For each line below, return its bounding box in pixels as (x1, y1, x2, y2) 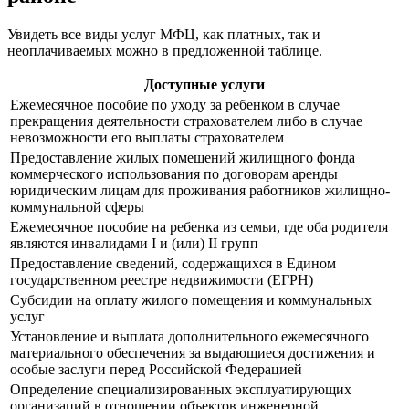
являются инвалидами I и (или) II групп (10, 236, 258, 252)
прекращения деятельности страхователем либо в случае (10, 113, 362, 130)
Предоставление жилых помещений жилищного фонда (10, 150, 355, 166)
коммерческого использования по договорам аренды (10, 166, 338, 183)
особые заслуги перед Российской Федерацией (10, 362, 306, 378)
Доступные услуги (144, 77, 265, 93)
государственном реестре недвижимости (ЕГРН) (10, 272, 313, 288)
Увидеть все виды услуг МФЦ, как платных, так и (7, 26, 320, 43)
